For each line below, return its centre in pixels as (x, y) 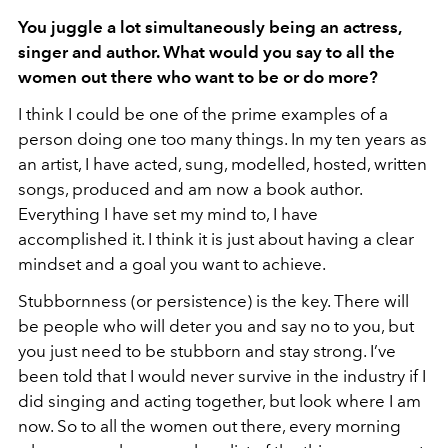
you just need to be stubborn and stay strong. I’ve (207, 351)
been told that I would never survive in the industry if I (222, 376)
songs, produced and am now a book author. (190, 189)
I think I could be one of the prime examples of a (203, 114)
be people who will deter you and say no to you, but (216, 326)
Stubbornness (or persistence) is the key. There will (213, 301)
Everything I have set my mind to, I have (168, 214)
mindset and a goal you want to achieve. (172, 264)
